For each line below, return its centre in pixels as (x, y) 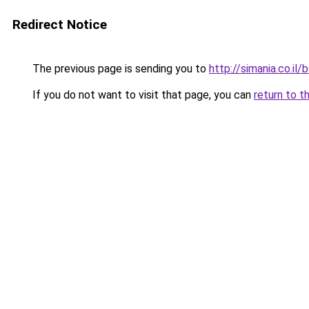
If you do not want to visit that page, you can (142, 95)
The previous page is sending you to (119, 69)
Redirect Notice (60, 24)
